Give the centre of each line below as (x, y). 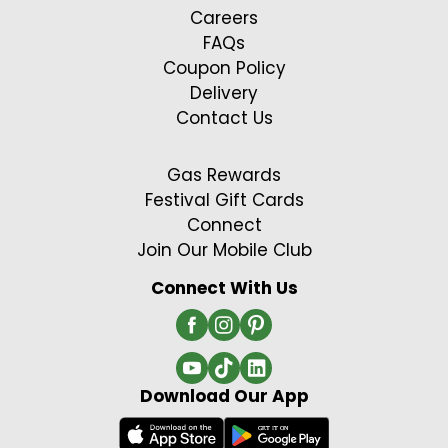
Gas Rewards (224, 175)
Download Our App (224, 396)
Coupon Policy (224, 68)
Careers (224, 18)
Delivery (224, 93)
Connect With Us (224, 288)
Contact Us (224, 118)
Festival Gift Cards (224, 200)
